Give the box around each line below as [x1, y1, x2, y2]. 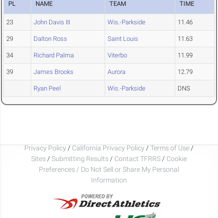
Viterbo [108, 52, 127, 59]
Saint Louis [108, 35, 138, 43]
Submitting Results [52, 154, 109, 163]
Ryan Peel [34, 85, 61, 92]
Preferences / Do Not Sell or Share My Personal [39, 165, 179, 173]
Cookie [166, 154, 187, 163]
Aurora [108, 68, 126, 76]
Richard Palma [34, 52, 74, 59]
